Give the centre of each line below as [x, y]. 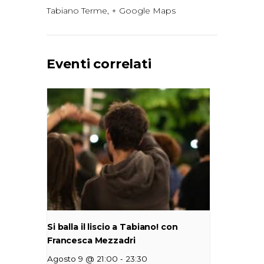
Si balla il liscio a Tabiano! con [113, 227]
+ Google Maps [143, 11]
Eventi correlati [99, 64]
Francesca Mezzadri [91, 241]
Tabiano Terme [77, 11]
